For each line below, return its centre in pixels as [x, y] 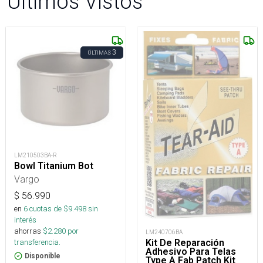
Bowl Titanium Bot [54, 166]
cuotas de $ [48, 209]
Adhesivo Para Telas [191, 251]
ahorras [28, 231]
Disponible [43, 256]
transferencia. [37, 242]
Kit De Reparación [185, 242]
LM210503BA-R [36, 156]
